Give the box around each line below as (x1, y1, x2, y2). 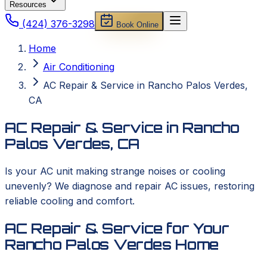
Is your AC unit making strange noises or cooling (5, 164, 225, 177)
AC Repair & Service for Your (5, 219, 229, 237)
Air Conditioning (43, 61, 114, 73)
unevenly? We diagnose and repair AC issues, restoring (5, 179, 254, 192)
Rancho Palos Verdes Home (5, 235, 219, 253)
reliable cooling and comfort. (5, 194, 135, 207)
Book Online (114, 20, 159, 29)
